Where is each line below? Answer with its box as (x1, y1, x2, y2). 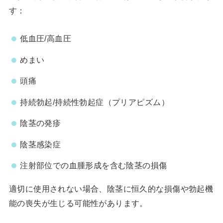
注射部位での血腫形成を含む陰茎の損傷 (20, 161, 167, 170)
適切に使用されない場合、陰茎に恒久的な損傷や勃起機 (8, 184, 214, 193)
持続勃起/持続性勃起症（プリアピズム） (20, 97, 169, 107)
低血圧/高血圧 (20, 34, 72, 43)
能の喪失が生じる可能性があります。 (8, 198, 148, 208)
